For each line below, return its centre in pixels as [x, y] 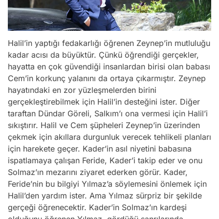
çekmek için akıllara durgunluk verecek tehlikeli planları [109, 137]
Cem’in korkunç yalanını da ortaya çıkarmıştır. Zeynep [107, 78]
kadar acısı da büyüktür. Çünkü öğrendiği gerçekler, [103, 55]
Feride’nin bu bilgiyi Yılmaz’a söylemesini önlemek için [107, 184]
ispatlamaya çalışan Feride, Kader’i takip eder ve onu [105, 161]
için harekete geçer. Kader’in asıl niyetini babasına [100, 149]
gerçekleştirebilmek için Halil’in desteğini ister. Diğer [104, 102]
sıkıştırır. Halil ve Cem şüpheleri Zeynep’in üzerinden [104, 125]
